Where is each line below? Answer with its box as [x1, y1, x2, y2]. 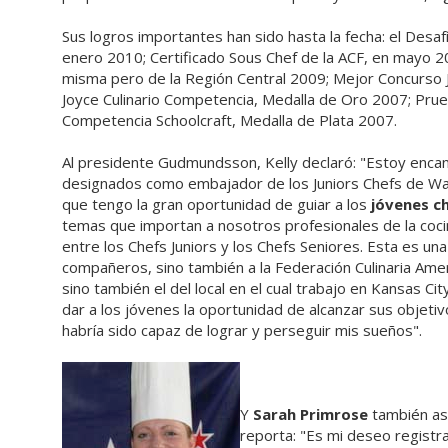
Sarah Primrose [253, 404, 368, 424]
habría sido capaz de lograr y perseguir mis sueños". [62, 320, 422, 340]
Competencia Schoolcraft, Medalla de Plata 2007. [62, 110, 397, 130]
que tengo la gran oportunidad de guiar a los [62, 194, 371, 214]
